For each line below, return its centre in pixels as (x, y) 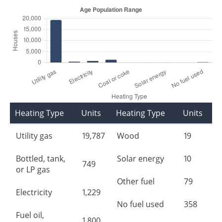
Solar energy (140, 158)
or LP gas (33, 169)
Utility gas (34, 136)
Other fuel (136, 181)
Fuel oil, (30, 215)
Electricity (34, 192)
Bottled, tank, (41, 158)
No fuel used (140, 204)
